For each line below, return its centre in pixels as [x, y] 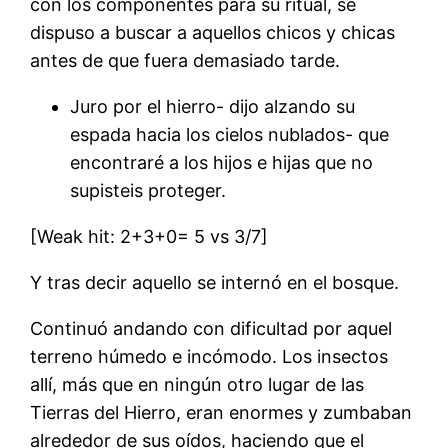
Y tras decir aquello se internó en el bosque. [215, 283]
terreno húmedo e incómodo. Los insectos [209, 357]
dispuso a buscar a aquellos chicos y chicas [213, 33]
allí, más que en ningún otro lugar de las [197, 385]
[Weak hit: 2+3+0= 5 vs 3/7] [149, 237]
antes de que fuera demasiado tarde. [185, 61]
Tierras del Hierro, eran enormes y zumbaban [221, 413]
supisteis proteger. [148, 191]
